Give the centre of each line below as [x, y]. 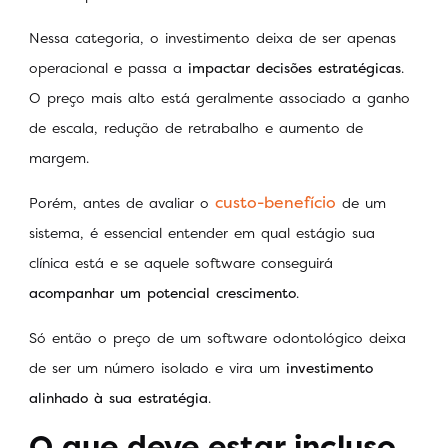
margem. [62, 158]
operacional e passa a [108, 68]
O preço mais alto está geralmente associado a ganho [219, 98]
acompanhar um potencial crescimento [162, 293]
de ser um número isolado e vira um [157, 367]
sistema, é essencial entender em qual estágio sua [202, 233]
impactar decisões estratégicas [294, 68]
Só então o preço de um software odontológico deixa [217, 337]
